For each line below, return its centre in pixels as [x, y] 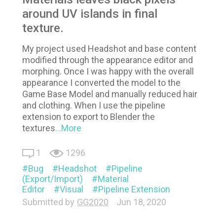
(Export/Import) [53, 179]
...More [68, 128]
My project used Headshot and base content [109, 48]
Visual [72, 189]
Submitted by [48, 202]
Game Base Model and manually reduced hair [110, 94]
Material [113, 179]
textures [39, 128]
